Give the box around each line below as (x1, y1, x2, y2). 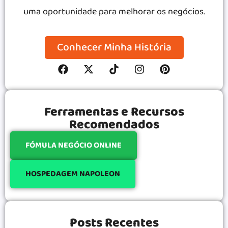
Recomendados (69, 114, 159, 135)
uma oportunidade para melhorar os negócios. (23, 4, 205, 19)
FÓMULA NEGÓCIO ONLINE (25, 138, 122, 152)
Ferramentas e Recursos (44, 101, 184, 122)
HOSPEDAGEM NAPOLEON (25, 167, 120, 180)
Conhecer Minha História (56, 38, 172, 56)
